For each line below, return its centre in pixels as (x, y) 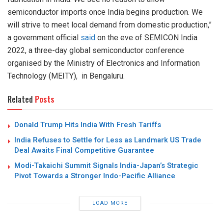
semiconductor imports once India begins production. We (105, 12)
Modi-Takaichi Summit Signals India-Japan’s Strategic (106, 165)
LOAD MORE (110, 203)
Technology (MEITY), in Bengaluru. (66, 76)
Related (20, 99)
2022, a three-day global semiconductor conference (96, 50)
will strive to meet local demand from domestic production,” (110, 25)
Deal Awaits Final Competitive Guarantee (84, 150)
